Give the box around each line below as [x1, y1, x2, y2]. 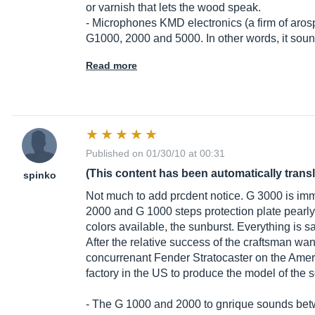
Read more [86, 60, 137, 72]
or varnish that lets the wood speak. [86, 1, 261, 14]
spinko [22, 169, 56, 181]
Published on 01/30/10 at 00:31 [86, 148, 225, 160]
